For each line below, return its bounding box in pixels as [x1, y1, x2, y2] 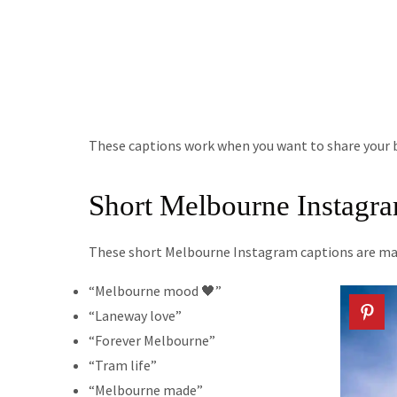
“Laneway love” [88, 306, 182, 324]
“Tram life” [88, 355, 157, 374]
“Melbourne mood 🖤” [88, 281, 222, 300]
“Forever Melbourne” [88, 331, 215, 349]
